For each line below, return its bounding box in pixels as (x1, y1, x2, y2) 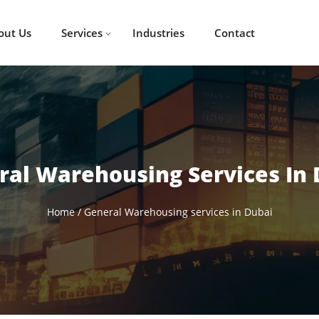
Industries (132, 26, 184, 40)
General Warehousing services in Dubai (83, 205, 273, 219)
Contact (214, 26, 255, 40)
